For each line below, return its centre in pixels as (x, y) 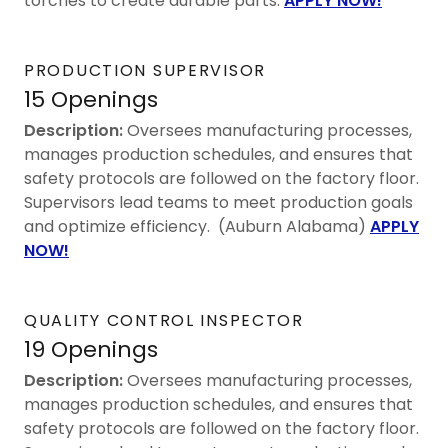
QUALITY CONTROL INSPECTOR (164, 320)
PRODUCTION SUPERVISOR (145, 70)
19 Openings (91, 349)
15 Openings (91, 99)
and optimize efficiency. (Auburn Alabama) (197, 226)
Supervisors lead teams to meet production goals (218, 202)
